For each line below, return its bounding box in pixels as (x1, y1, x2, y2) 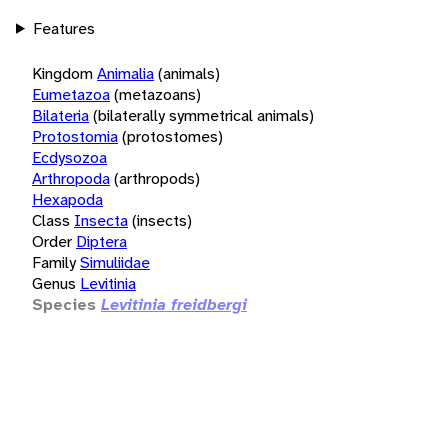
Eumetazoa (32, 83, 110, 105)
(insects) (132, 209, 192, 231)
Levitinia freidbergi (101, 293, 247, 315)
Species (32, 293, 96, 315)
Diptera (76, 230, 127, 252)
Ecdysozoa (32, 146, 107, 168)
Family (32, 251, 76, 273)
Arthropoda (32, 167, 110, 189)
